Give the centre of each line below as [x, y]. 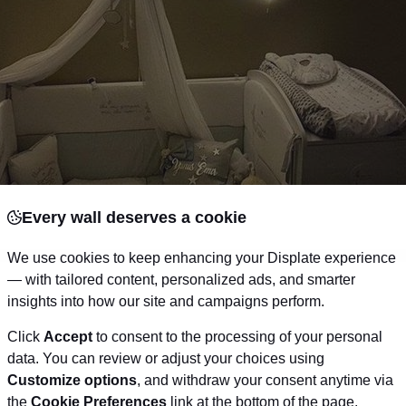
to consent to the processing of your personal [237, 337]
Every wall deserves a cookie [134, 217]
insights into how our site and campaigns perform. [166, 301]
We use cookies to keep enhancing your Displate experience [202, 258]
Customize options [72, 380]
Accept [68, 337]
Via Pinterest [196, 391]
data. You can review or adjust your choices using [166, 358]
